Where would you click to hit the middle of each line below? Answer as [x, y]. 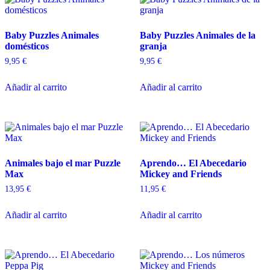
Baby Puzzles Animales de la [198, 35]
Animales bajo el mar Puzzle [63, 163]
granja [153, 46]
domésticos [27, 46]
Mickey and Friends [181, 174]
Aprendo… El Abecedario [193, 163]
